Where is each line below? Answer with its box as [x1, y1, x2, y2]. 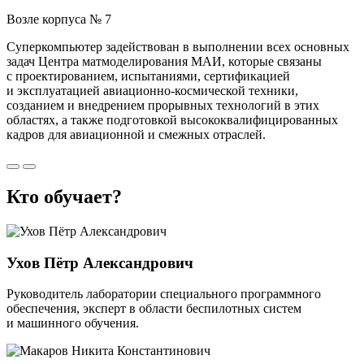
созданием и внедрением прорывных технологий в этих [6, 98, 319, 113]
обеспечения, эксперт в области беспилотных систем [6, 301, 301, 316]
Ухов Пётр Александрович [6, 253, 193, 271]
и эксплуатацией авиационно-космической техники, [6, 84, 298, 98]
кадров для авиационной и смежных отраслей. [6, 128, 266, 142]
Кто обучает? [6, 186, 122, 208]
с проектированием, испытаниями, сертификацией [6, 69, 290, 84]
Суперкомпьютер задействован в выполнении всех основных [6, 40, 349, 54]
